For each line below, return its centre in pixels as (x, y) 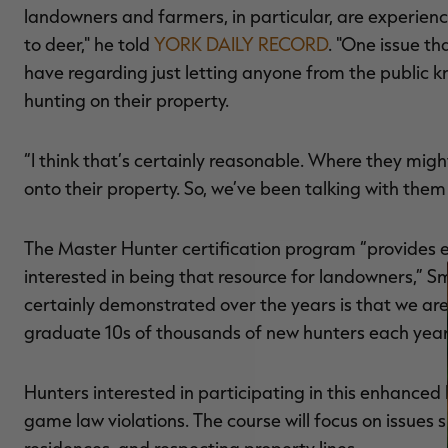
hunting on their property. (126, 99)
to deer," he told (89, 43)
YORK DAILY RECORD (241, 43)
